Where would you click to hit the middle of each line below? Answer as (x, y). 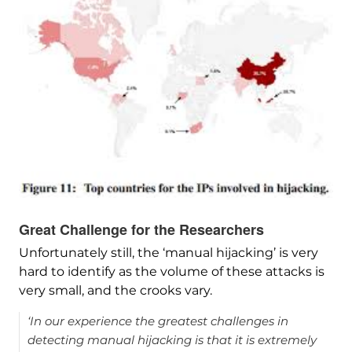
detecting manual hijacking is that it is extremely (172, 340)
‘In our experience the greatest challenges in (158, 321)
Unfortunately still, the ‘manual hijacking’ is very (168, 253)
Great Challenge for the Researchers (141, 230)
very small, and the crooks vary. (115, 291)
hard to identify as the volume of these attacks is (171, 272)
